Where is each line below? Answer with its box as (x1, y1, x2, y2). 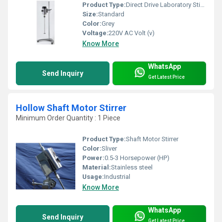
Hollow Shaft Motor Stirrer (16, 102, 126, 113)
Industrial (104, 172, 130, 180)
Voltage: (82, 29, 109, 37)
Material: (82, 163, 111, 171)
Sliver (102, 144, 117, 152)
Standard (98, 10, 124, 18)
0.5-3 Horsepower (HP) (105, 154, 169, 162)
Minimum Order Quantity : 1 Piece (16, 113, 120, 122)
